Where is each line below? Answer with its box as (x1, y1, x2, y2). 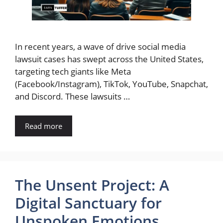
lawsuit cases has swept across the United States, (15, 53, 204, 65)
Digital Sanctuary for (15, 192, 162, 213)
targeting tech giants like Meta (15, 66, 131, 78)
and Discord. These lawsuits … (15, 91, 130, 103)
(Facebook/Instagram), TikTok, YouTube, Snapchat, (15, 78, 208, 90)
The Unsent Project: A (15, 174, 169, 195)
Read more (25, 120, 62, 131)
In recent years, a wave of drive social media (15, 41, 186, 53)
